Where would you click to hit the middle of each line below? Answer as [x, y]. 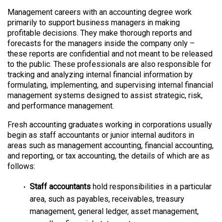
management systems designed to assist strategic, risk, [105, 95]
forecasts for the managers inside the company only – [101, 43]
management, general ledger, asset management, [114, 211]
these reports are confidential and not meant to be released [110, 54]
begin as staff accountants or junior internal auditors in [101, 135]
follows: [21, 166]
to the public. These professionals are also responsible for [109, 64]
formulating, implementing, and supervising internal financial [110, 85]
